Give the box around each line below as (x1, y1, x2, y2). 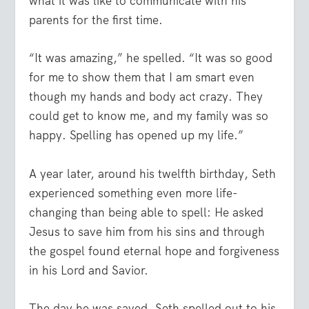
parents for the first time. (29, 12, 163, 28)
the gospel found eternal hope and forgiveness (29, 243, 280, 259)
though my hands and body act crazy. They (29, 89, 263, 105)
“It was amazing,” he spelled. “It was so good (29, 50, 273, 66)
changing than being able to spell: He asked (29, 204, 264, 220)
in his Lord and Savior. (29, 262, 149, 278)
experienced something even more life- (29, 185, 238, 201)
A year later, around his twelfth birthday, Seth (29, 166, 277, 181)
